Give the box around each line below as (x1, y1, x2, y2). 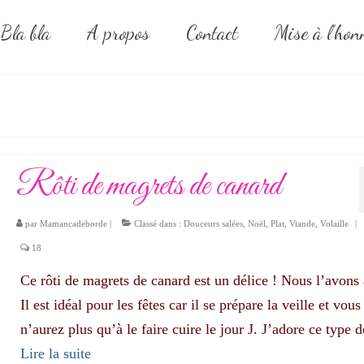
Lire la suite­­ (19, 345, 91, 362)
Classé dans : (131, 219, 184, 229)
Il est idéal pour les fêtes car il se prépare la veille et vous (19, 297, 361, 314)
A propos (86, 21, 149, 45)
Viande (288, 219, 315, 229)
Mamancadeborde (39, 219, 107, 229)
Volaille (319, 219, 349, 229)
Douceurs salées (183, 219, 243, 229)
